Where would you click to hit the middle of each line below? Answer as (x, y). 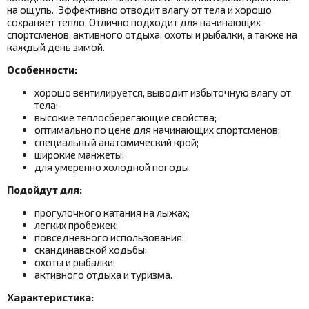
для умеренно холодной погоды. (113, 167)
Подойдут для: (44, 189)
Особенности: (42, 69)
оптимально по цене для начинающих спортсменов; (157, 129)
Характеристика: (50, 297)
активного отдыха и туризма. (103, 274)
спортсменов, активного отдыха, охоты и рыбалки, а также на (152, 34)
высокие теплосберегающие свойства (124, 117)
